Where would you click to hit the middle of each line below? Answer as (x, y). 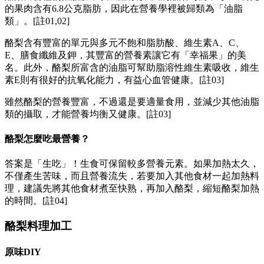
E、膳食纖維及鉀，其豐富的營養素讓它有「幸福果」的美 (126, 55)
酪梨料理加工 (38, 226)
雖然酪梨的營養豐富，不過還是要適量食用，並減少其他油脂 (132, 101)
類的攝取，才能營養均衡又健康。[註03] (88, 114)
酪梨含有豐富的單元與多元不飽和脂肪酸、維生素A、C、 (125, 42)
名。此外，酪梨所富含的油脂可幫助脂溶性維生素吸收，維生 (132, 67)
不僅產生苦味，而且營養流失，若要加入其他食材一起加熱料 (132, 176)
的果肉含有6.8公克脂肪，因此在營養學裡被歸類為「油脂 (124, 8)
